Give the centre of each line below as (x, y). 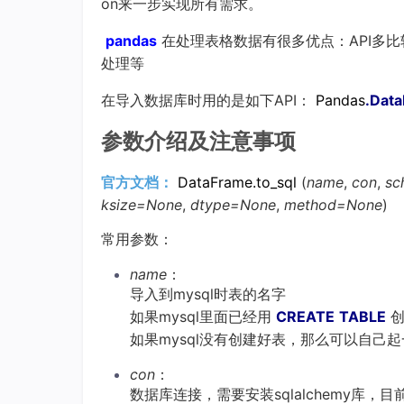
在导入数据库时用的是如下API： (206, 100)
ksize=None (142, 205)
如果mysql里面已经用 (201, 317)
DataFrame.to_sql (237, 182)
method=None (333, 205)
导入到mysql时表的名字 (208, 294)
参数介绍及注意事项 (198, 141)
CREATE (305, 317)
